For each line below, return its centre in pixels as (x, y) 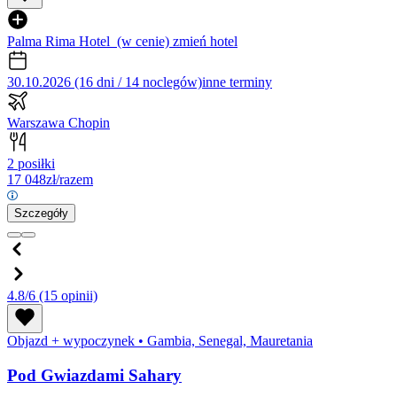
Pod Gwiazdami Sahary (94, 375)
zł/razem (70, 180)
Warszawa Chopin (58, 123)
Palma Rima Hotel (58, 42)
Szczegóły (41, 214)
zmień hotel (205, 42)
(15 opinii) (68, 296)
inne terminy (237, 82)
